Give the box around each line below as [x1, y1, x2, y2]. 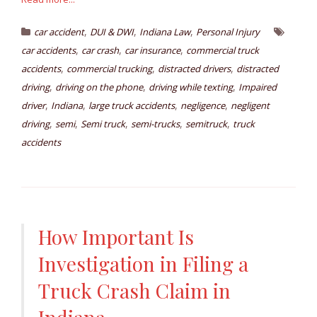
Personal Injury [196, 25, 260, 39]
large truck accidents [88, 99, 175, 113]
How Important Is [38, 224, 194, 250]
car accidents [21, 44, 76, 57]
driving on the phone [55, 81, 143, 94]
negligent [231, 99, 270, 113]
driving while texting [149, 81, 233, 94]
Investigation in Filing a [38, 250, 248, 277]
